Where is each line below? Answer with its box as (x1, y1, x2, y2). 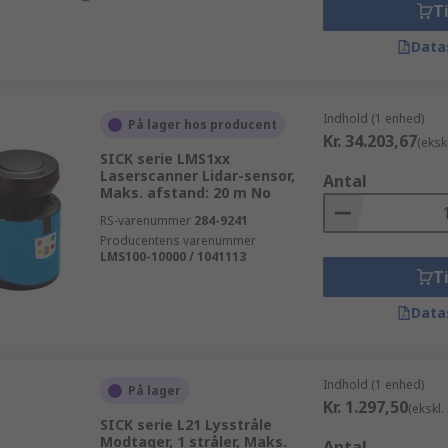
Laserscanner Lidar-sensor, (99, 166, 295, 185)
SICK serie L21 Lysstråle (99, 415, 272, 434)
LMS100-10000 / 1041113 (99, 248, 246, 265)
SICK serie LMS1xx (99, 149, 230, 168)
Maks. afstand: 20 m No (99, 183, 271, 202)
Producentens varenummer (99, 232, 256, 249)
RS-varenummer (99, 212, 191, 229)
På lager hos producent (127, 116, 277, 133)
